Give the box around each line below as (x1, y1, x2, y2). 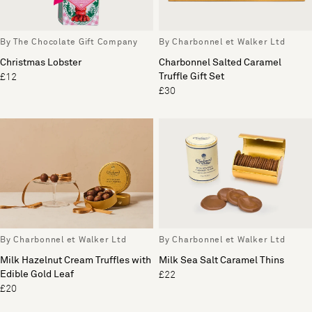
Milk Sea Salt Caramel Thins (159, 255, 284, 265)
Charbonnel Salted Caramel (159, 58, 281, 68)
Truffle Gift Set (159, 72, 224, 82)
